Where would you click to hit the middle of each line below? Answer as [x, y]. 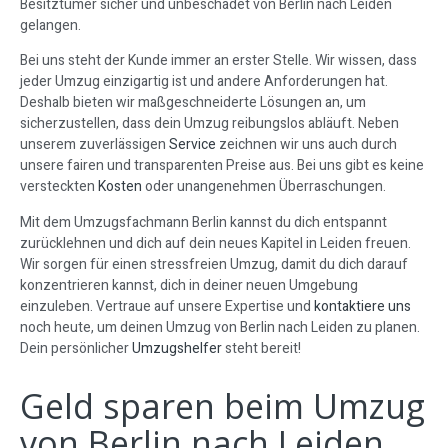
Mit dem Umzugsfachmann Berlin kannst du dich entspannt [203, 222]
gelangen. [50, 25]
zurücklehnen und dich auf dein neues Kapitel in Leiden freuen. [215, 243]
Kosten [120, 187]
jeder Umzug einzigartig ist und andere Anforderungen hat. [204, 82]
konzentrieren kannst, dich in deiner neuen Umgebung [189, 285]
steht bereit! [261, 348]
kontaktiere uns [362, 306]
